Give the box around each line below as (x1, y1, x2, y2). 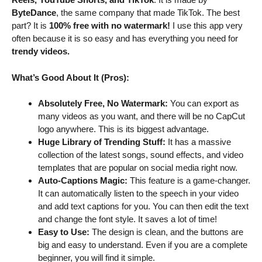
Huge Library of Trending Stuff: (38, 137, 166, 147)
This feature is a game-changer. (127, 175, 250, 186)
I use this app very (170, 20, 243, 31)
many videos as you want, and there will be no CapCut (38, 111, 245, 122)
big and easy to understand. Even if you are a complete (38, 240, 247, 250)
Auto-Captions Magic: (38, 175, 127, 186)
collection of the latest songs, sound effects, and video (38, 150, 243, 160)
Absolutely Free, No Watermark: (38, 98, 168, 109)
